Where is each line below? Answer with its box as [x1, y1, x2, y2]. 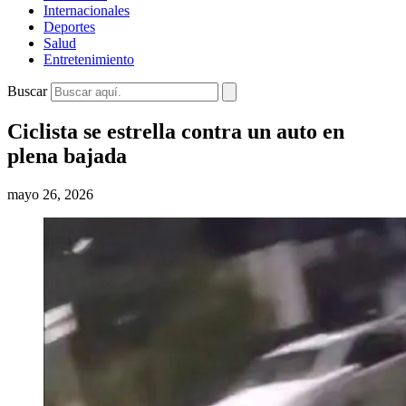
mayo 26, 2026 [7, 186, 93, 202]
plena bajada [7, 143, 127, 168]
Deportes [43, 19, 95, 34]
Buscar [7, 83, 47, 99]
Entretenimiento [43, 52, 134, 67]
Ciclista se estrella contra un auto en [7, 119, 344, 143]
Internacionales [43, 3, 130, 18]
